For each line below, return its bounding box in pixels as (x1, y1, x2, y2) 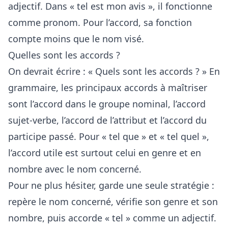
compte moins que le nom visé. (8, 33, 144, 45)
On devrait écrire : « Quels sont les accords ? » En (8, 65, 220, 78)
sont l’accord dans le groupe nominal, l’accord (8, 98, 206, 110)
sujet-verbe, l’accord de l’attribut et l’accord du (8, 114, 207, 127)
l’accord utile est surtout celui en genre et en (8, 147, 201, 159)
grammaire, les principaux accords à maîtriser (8, 81, 207, 94)
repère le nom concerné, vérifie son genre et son (8, 195, 218, 208)
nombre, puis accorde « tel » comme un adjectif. (8, 212, 216, 224)
